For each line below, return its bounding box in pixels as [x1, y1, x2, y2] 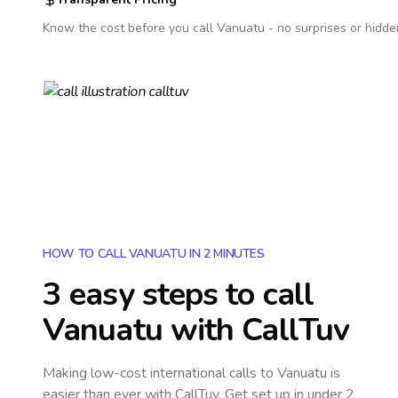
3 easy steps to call [43, 273, 314, 316]
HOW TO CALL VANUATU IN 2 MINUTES [43, 245, 265, 262]
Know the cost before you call [43, 20, 217, 36]
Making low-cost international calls [43, 363, 260, 383]
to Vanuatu [260, 363, 327, 383]
